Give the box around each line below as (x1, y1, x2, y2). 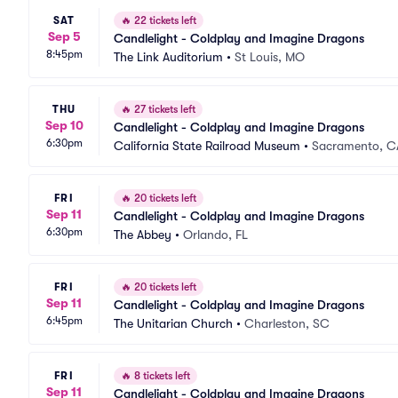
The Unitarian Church (114, 316, 233, 330)
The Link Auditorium (114, 50, 223, 64)
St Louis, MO (235, 50, 305, 64)
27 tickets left (131, 103, 195, 115)
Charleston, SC (244, 316, 330, 330)
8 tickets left (131, 370, 190, 382)
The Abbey (114, 227, 171, 242)
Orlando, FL (183, 227, 248, 242)
